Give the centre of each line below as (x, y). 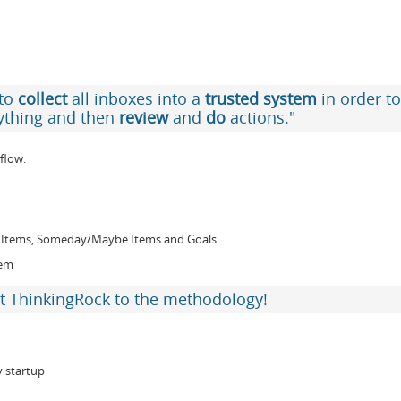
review (144, 118)
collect (43, 99)
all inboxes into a (136, 99)
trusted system (261, 99)
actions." (263, 118)
